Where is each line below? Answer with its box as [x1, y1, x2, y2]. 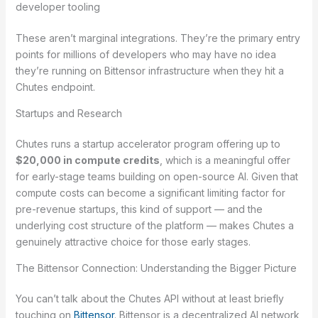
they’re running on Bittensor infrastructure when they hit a [15, 65, 284, 77]
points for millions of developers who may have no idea [15, 48, 276, 61]
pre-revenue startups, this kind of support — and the [15, 203, 263, 216]
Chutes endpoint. [15, 81, 95, 94]
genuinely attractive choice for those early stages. [15, 236, 251, 248]
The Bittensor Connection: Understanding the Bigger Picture [15, 262, 297, 275]
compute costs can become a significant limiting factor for [15, 187, 285, 199]
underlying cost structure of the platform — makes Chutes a [15, 219, 294, 232]
